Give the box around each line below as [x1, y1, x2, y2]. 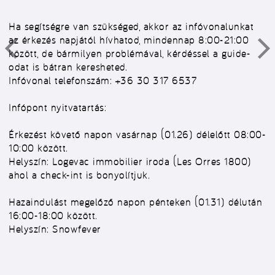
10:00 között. [9, 142, 68, 154]
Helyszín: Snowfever [9, 223, 105, 235]
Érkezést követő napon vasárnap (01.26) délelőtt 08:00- [9, 128, 266, 141]
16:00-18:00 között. [9, 209, 98, 222]
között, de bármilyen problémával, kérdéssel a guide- [9, 47, 250, 60]
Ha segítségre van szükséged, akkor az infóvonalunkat [9, 20, 254, 33]
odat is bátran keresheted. [9, 61, 127, 73]
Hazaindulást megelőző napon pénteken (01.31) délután [9, 196, 262, 208]
